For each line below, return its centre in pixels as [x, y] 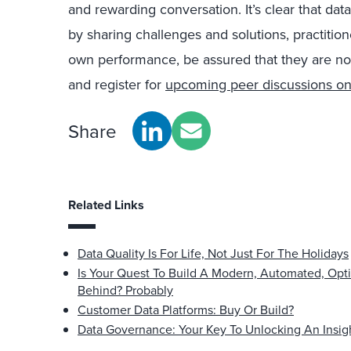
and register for [117, 84]
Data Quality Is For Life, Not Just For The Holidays [213, 253]
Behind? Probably [125, 290]
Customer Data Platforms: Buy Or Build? [186, 309]
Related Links [106, 205]
